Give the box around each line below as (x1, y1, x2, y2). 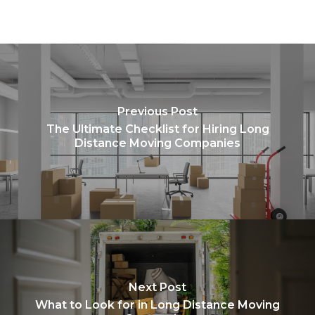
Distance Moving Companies (75, 136, 240, 150)
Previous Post (117, 104, 198, 118)
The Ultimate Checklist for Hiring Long (46, 122, 269, 136)
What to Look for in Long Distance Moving (35, 297, 280, 311)
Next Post (129, 280, 186, 294)
